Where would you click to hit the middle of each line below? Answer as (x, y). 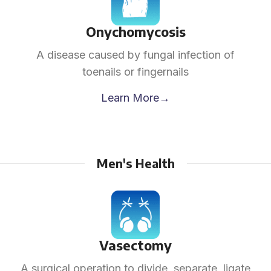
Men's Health (135, 163)
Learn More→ (135, 98)
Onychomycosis (135, 31)
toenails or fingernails (135, 72)
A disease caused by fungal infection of (135, 55)
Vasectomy (135, 245)
